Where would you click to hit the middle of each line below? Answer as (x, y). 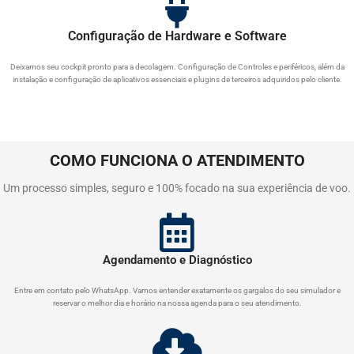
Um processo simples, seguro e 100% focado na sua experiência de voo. (177, 188)
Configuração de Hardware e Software (177, 36)
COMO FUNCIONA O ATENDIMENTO (177, 160)
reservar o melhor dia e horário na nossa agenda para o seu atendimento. (177, 303)
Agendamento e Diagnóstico (177, 260)
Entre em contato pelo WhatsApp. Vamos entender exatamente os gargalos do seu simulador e (177, 290)
